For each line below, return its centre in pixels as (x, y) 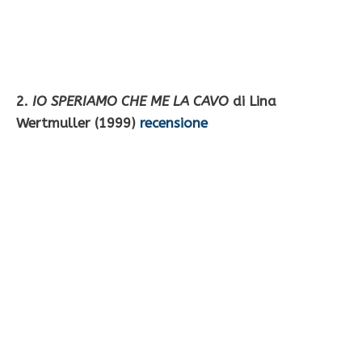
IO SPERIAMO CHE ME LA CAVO (130, 101)
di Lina (253, 101)
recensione (174, 123)
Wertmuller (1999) (78, 123)
